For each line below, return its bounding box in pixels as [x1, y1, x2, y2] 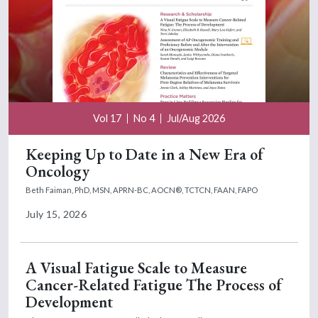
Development [26, 291, 113, 312]
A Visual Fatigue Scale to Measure [26, 257, 247, 278]
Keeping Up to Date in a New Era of [26, 143, 263, 165]
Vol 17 [93, 111, 121, 124]
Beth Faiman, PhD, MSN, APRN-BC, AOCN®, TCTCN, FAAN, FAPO [26, 185, 258, 194]
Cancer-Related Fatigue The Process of [26, 274, 282, 295]
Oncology [26, 160, 89, 182]
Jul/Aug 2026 [167, 111, 225, 124]
